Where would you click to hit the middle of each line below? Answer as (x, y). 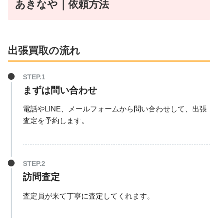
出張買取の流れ (44, 50)
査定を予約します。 (55, 121)
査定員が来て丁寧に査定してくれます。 (88, 196)
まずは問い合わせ (60, 90)
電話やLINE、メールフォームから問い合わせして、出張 (115, 109)
